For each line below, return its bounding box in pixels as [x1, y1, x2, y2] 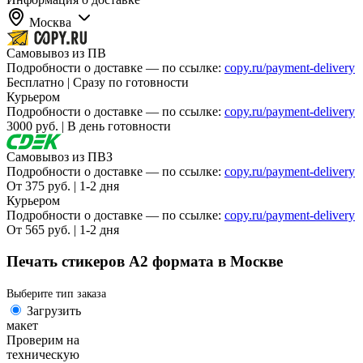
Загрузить [27, 303, 81, 318]
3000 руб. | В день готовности [6, 119, 171, 134]
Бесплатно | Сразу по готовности [6, 75, 189, 90]
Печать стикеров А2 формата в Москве [6, 252, 283, 270]
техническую [6, 347, 79, 361]
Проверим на [6, 332, 79, 347]
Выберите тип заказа [6, 287, 107, 300]
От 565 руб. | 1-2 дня [6, 223, 119, 237]
